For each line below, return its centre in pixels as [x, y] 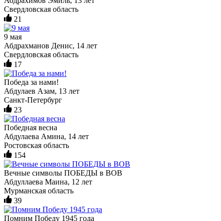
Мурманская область [39, 190]
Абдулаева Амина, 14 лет [46, 136]
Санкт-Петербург [33, 100]
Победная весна [31, 127]
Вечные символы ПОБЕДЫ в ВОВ [63, 173]
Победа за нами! [31, 82]
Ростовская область [37, 145]
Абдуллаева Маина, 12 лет [48, 182]
